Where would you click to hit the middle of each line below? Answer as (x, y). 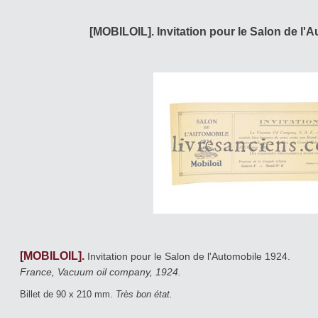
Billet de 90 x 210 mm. (68, 294)
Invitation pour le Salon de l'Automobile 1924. (190, 257)
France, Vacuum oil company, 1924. (100, 272)
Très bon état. (144, 294)
